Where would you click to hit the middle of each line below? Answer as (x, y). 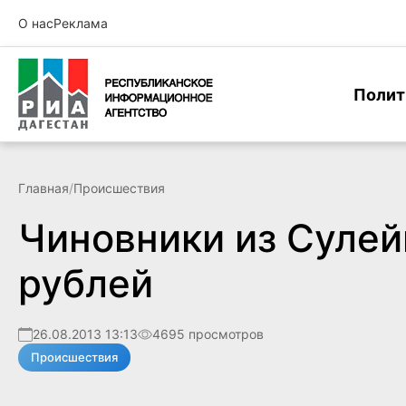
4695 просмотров (208, 334)
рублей (86, 283)
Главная (43, 188)
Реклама (81, 23)
